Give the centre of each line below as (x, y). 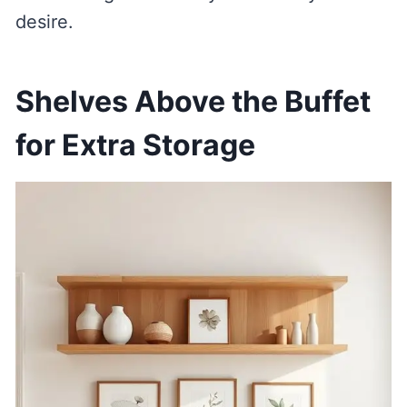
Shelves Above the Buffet (193, 101)
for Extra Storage (135, 144)
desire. (44, 21)
